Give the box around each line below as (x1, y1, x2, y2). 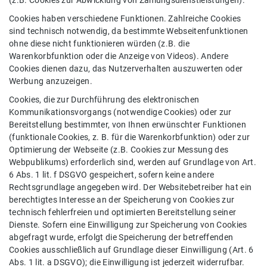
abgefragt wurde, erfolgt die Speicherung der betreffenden (9, 232, 234, 243)
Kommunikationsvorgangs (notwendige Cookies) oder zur (9, 107, 232, 117)
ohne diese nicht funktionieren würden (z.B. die (9, 38, 190, 49)
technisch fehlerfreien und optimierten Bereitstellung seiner (9, 207, 237, 218)
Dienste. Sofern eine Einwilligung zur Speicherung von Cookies (9, 219, 247, 230)
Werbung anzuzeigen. (9, 76, 93, 86)
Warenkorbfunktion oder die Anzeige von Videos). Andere (9, 51, 229, 61)
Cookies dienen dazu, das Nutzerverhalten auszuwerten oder (9, 63, 243, 74)
